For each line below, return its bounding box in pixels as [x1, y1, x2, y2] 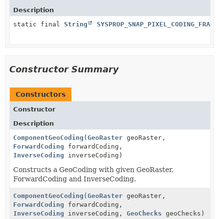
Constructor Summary [9, 64, 119, 74]
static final [13, 20, 64, 28]
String [64, 20, 88, 28]
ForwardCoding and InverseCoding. [13, 175, 136, 183]
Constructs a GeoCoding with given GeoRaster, [13, 165, 174, 174]
